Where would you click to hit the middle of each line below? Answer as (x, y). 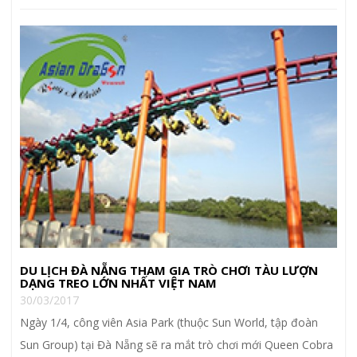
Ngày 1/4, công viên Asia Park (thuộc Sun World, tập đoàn (169, 322)
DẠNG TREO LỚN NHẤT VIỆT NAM (118, 282)
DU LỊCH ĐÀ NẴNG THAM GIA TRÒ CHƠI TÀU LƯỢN (169, 270)
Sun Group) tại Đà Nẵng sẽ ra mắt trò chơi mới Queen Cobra (177, 344)
